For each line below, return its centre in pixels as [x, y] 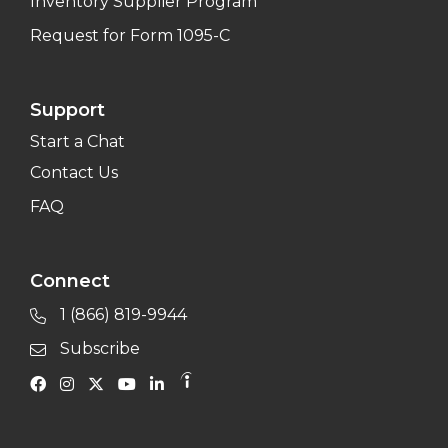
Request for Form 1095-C [130, 35]
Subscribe [98, 348]
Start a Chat [77, 141]
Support [67, 109]
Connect [70, 280]
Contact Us [74, 172]
